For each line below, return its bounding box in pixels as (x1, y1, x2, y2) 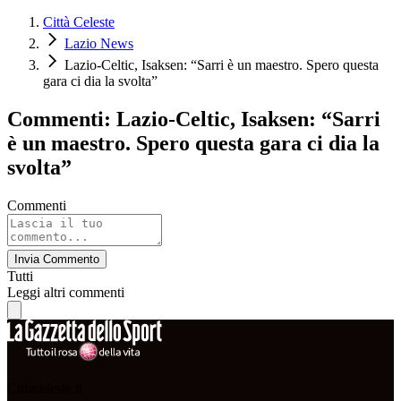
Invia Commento (14, 252, 99, 266)
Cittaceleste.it (7, 380, 82, 396)
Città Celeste (43, 14, 115, 30)
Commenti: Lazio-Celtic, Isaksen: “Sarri (7, 107, 380, 132)
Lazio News (64, 36, 133, 52)
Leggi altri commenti (7, 284, 124, 300)
